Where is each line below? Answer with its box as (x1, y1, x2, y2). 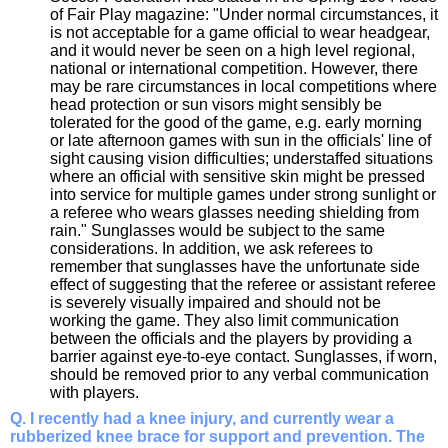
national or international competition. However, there (50, 60, 418, 78)
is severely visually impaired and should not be (50, 294, 381, 312)
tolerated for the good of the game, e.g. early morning (50, 114, 422, 132)
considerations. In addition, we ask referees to (50, 240, 373, 258)
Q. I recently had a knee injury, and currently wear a (10, 410, 394, 428)
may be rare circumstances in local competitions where (50, 78, 437, 96)
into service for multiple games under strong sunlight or (50, 186, 436, 204)
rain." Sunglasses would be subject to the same (50, 222, 385, 240)
